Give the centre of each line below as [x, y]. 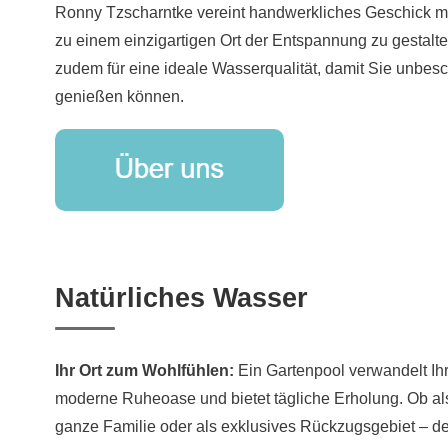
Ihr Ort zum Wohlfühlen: [144, 371]
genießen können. [119, 96]
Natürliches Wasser [181, 298]
